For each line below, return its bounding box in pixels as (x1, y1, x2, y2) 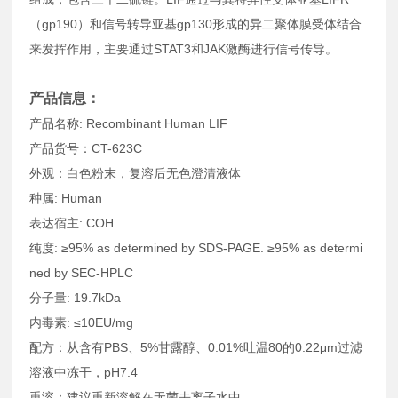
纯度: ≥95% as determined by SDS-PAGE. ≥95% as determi (29, 240, 363, 255)
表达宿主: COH (29, 215, 115, 230)
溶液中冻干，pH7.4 (29, 364, 139, 379)
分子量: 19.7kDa (29, 290, 122, 305)
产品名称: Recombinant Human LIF (29, 115, 228, 131)
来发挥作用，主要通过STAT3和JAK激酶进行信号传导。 (29, 41, 338, 56)
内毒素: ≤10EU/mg (29, 314, 134, 330)
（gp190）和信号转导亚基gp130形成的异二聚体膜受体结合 (29, 16, 362, 31)
